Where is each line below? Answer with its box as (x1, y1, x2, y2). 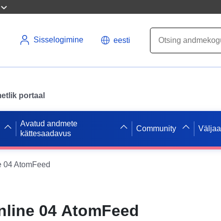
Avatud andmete (20, 119, 78, 128)
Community (136, 124, 176, 133)
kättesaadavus (20, 129, 72, 138)
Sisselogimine (34, 36, 83, 44)
